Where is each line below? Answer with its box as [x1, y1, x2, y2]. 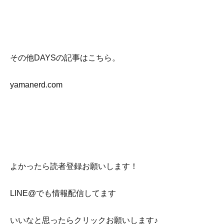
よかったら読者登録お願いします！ [10, 161, 138, 170]
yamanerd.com [10, 80, 62, 89]
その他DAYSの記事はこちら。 [10, 53, 120, 62]
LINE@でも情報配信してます [10, 189, 116, 198]
